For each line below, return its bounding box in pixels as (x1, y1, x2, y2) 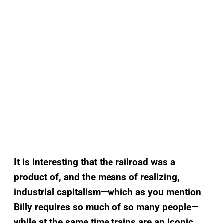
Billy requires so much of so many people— (14, 201, 198, 213)
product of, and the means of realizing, (14, 171, 180, 183)
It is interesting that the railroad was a (14, 156, 175, 168)
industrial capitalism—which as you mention (14, 186, 201, 198)
